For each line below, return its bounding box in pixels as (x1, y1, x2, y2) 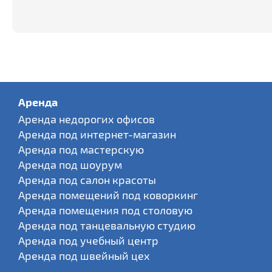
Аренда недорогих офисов (18, 112, 155, 126)
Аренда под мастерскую (18, 143, 144, 156)
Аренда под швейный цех (18, 249, 150, 262)
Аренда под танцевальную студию (18, 219, 195, 232)
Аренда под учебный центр (18, 234, 158, 247)
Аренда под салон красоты (18, 173, 156, 186)
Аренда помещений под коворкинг (18, 188, 198, 202)
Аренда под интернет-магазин (18, 127, 176, 141)
